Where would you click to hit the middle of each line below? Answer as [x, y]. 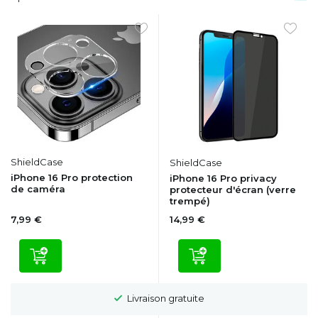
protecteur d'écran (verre [233, 189]
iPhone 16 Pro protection [72, 177]
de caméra [38, 188]
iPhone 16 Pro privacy [223, 178]
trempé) [190, 201]
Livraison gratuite [165, 298]
